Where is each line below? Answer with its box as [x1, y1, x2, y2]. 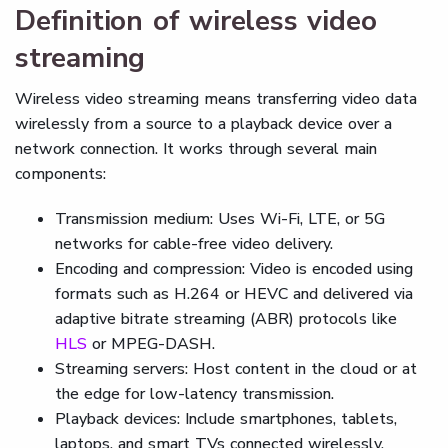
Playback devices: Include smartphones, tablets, [55, 408, 397, 430]
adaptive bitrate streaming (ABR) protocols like [55, 308, 397, 330]
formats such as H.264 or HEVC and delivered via [55, 283, 413, 305]
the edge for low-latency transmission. [55, 383, 334, 405]
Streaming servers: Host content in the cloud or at [55, 358, 417, 380]
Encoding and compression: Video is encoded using [55, 258, 413, 280]
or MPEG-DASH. [92, 333, 215, 355]
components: [15, 163, 106, 185]
